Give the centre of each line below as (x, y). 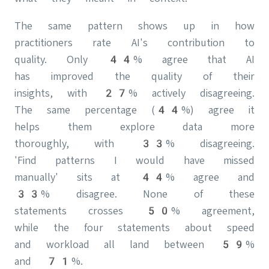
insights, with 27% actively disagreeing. (134, 93)
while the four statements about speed (134, 227)
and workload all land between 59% (134, 244)
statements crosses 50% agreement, (134, 210)
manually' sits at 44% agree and (134, 177)
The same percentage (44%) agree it (134, 110)
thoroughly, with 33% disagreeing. (134, 143)
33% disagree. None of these (134, 194)
